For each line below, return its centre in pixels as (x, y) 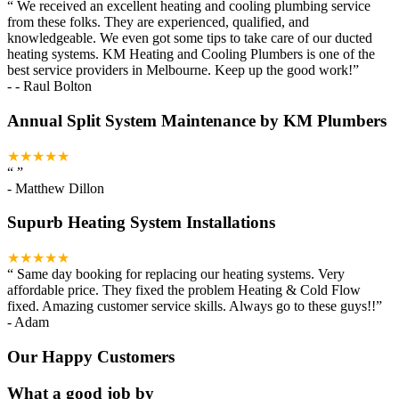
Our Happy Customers (91, 356)
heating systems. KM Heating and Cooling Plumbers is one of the (191, 54)
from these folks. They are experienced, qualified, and (158, 22)
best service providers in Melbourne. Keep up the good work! (180, 70)
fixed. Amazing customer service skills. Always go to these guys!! (191, 306)
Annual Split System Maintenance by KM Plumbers (197, 121)
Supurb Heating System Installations (141, 223)
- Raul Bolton (53, 86)
